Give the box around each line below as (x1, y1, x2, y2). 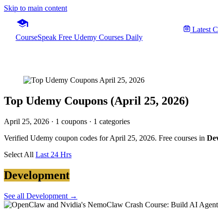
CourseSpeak (16, 33, 56, 41)
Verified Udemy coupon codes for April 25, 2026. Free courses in (4, 133, 207, 142)
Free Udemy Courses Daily (58, 33, 143, 41)
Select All (4, 150, 34, 159)
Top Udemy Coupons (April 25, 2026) (4, 94, 189, 107)
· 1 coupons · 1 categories (49, 117, 130, 126)
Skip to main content (4, 4, 67, 12)
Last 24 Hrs (36, 150, 72, 159)
